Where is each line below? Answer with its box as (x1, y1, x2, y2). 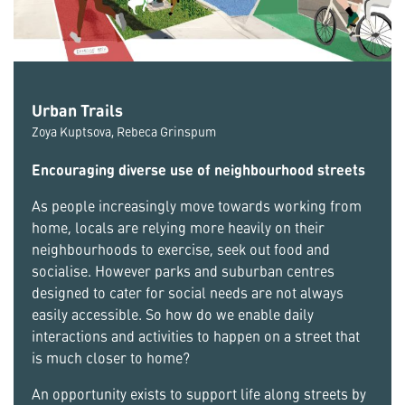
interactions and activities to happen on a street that (32, 326, 360, 345)
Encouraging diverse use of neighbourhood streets (32, 160, 365, 179)
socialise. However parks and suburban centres (32, 261, 334, 280)
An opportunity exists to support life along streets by (32, 384, 366, 403)
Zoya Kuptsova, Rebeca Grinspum (32, 123, 216, 139)
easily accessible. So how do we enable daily (32, 305, 314, 324)
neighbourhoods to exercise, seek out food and (32, 240, 330, 259)
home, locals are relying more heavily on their (32, 218, 325, 237)
